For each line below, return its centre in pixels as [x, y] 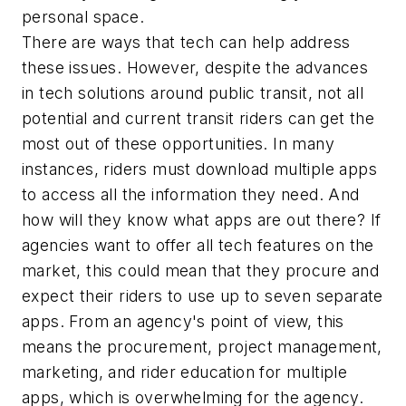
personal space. [83, 17]
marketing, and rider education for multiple [185, 372]
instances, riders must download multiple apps [199, 169]
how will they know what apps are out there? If [202, 220]
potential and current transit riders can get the [198, 119]
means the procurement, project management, [202, 347]
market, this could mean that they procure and [200, 271]
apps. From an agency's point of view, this [183, 322]
